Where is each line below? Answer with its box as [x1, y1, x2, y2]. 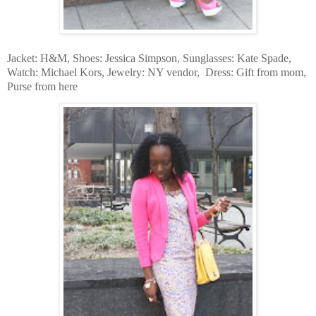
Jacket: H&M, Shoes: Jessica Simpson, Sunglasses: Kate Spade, [7, 51, 291, 64]
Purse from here [7, 80, 78, 92]
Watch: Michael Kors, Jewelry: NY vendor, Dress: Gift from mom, [7, 66, 306, 78]
